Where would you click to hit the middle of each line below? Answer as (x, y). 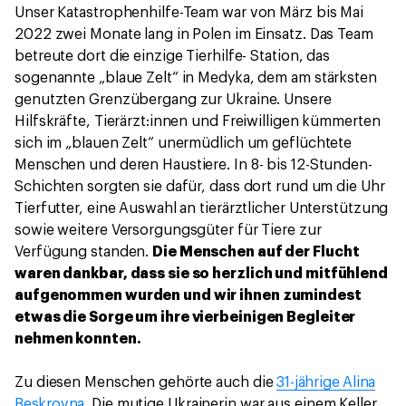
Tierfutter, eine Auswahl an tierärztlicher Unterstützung (202, 209)
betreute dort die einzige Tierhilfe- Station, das (173, 57)
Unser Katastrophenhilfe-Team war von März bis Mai (189, 13)
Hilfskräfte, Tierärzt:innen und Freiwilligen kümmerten (198, 122)
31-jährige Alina (326, 383)
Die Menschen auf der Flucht (256, 252)
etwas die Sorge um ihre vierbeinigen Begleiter (185, 318)
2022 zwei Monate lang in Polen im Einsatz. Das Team (194, 35)
